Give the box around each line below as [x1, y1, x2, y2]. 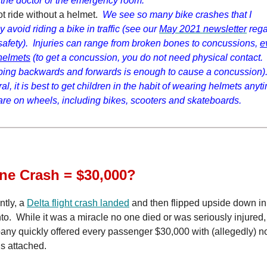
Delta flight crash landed [27, 198, 129, 208]
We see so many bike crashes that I [103, 10, 252, 20]
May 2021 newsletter [159, 24, 247, 34]
